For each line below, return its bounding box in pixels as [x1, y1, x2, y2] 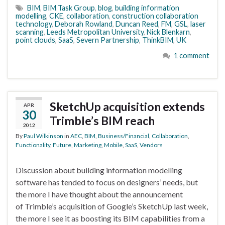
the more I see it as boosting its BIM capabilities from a [16, 213, 205, 223]
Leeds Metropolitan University [47, 27, 144, 36]
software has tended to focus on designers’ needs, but [16, 177, 198, 187]
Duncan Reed [116, 19, 158, 28]
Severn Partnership [76, 35, 139, 44]
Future [53, 141, 71, 149]
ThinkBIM [142, 35, 173, 44]
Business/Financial [98, 132, 149, 140]
